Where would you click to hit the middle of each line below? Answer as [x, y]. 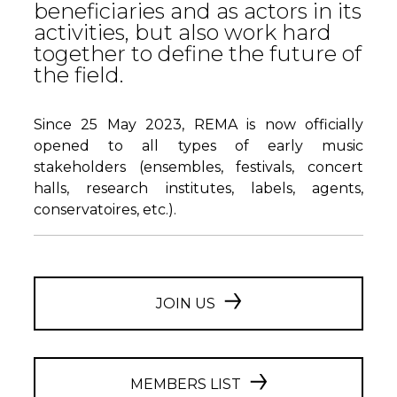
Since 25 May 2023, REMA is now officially [198, 125]
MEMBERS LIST [185, 384]
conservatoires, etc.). [105, 210]
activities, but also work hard [183, 32]
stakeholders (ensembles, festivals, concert [198, 167]
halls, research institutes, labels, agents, [198, 188]
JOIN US [185, 303]
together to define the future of [198, 54]
